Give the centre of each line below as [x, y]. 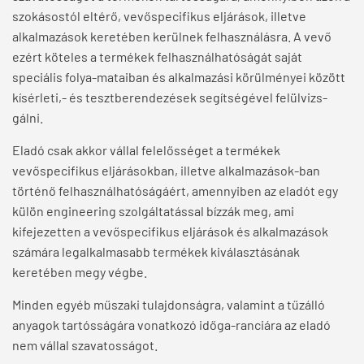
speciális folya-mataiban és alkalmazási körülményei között [179, 77]
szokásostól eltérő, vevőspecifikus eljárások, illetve [159, 16]
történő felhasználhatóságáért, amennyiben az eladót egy [175, 191]
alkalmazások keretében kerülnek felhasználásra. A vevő [172, 37]
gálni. [28, 118]
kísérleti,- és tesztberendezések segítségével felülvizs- [170, 97]
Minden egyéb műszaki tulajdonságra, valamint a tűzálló [169, 305]
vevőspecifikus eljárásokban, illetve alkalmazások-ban [166, 171]
